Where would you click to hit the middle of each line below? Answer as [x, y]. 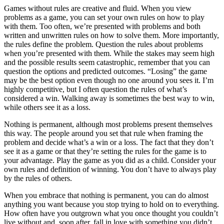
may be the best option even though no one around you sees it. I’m [109, 80]
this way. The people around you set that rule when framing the [103, 133]
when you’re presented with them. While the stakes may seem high [109, 53]
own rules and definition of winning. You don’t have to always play [110, 169]
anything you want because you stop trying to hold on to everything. [111, 204]
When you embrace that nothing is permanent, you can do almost [106, 195]
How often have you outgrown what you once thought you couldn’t [111, 213]
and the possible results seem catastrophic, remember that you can [107, 62]
